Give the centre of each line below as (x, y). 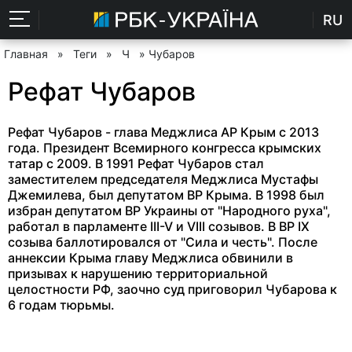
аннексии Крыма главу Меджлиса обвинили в (150, 257)
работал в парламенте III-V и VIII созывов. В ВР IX (159, 226)
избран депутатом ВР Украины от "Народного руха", (169, 210)
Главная (26, 54)
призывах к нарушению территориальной (138, 273)
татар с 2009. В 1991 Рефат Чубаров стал (136, 163)
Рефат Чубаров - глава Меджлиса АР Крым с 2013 (163, 132)
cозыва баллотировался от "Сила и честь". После (163, 242)
